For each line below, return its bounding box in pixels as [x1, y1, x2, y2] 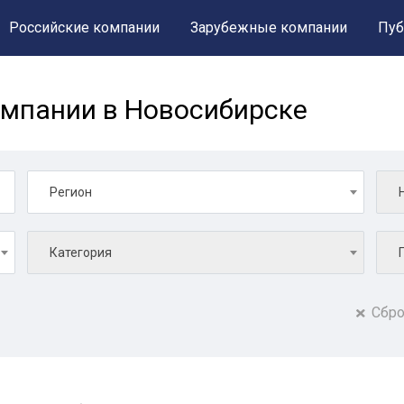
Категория [50, 245, 112, 260]
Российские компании [9, 19, 160, 36]
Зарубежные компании [190, 19, 347, 36]
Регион [50, 185, 92, 199]
